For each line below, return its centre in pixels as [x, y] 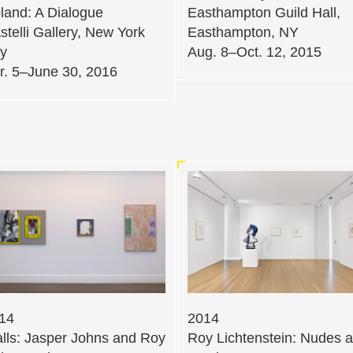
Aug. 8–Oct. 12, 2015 [255, 52]
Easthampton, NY [243, 33]
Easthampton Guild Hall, [264, 13]
